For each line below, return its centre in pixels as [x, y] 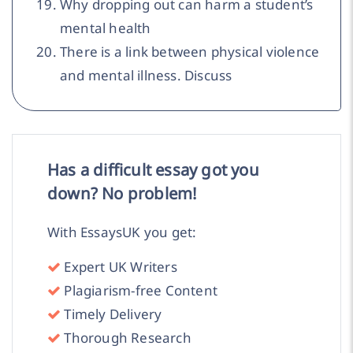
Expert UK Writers [119, 267]
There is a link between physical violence [190, 51]
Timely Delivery [111, 314]
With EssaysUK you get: [122, 232]
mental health [106, 28]
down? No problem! [122, 193]
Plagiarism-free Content [139, 291]
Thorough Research [126, 338]
